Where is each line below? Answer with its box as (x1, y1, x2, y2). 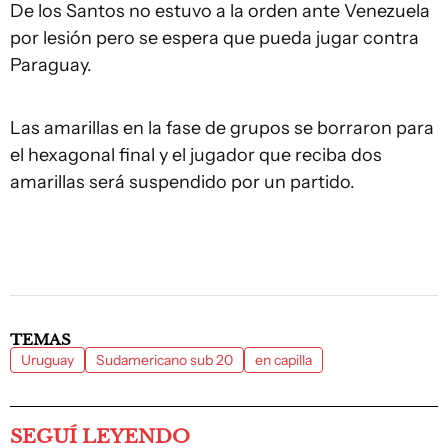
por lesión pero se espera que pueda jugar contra (10, 27, 419, 49)
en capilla (255, 351, 312, 369)
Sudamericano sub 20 (96, 351, 233, 369)
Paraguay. (10, 54, 96, 76)
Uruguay (21, 351, 74, 369)
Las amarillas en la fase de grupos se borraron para (10, 117, 434, 139)
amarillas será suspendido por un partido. (10, 171, 359, 193)
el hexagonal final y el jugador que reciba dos (10, 144, 382, 166)
